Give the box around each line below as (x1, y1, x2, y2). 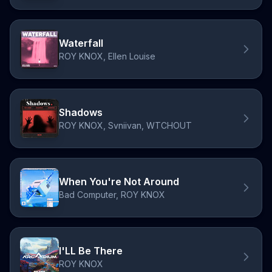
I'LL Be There (59, 245, 123, 257)
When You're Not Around (59, 175, 179, 188)
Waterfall (59, 37, 103, 49)
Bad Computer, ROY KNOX (59, 189, 165, 200)
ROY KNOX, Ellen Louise (59, 51, 155, 61)
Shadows (59, 106, 103, 118)
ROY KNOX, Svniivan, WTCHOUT (59, 120, 192, 131)
